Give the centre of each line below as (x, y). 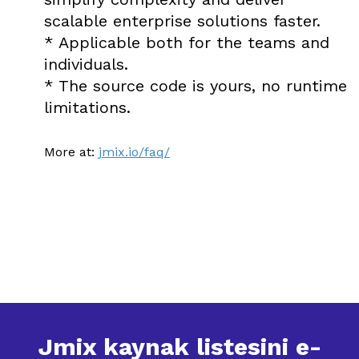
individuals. (89, 64)
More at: (69, 152)
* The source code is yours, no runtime (196, 86)
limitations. (87, 107)
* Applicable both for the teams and (187, 42)
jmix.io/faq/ (134, 152)
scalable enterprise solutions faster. (182, 21)
